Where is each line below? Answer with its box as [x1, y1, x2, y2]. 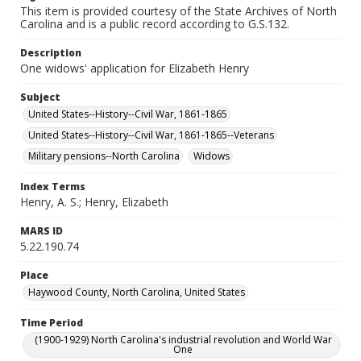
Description [20, 46, 81, 60]
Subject [20, 90, 60, 104]
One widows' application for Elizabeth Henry [20, 60, 249, 76]
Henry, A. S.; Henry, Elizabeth [20, 194, 168, 210]
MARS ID [20, 224, 63, 238]
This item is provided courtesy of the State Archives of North [20, 3, 337, 19]
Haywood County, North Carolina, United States [28, 285, 245, 299]
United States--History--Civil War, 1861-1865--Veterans [28, 128, 274, 142]
